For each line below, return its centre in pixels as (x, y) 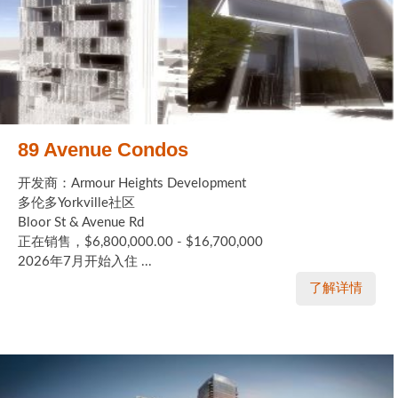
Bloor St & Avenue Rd (81, 222)
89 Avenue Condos (103, 149)
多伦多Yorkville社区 (76, 203)
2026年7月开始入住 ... (85, 261)
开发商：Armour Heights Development (132, 183)
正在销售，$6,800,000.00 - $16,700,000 (140, 242)
